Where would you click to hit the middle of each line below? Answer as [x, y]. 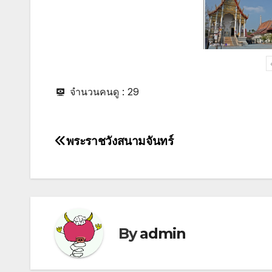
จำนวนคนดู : [97, 92]
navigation [103, 171]
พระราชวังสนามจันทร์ [120, 141]
